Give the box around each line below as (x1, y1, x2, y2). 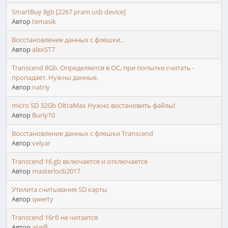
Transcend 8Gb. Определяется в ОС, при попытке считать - (12, 63, 194, 73)
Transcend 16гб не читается (12, 213, 98, 222)
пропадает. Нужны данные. (12, 73, 98, 82)
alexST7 (32, 45, 55, 54)
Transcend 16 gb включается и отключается (12, 157, 148, 166)
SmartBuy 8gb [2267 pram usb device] (12, 7, 126, 17)
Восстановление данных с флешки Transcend (12, 129, 153, 138)
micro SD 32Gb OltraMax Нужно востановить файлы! (12, 101, 175, 110)
